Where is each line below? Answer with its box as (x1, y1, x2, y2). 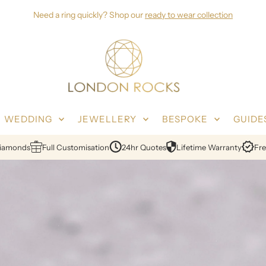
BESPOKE (161, 113, 208, 125)
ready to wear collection (144, 9, 233, 20)
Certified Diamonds (115, 142, 185, 153)
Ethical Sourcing (46, 142, 105, 153)
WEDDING (4, 113, 52, 125)
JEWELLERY (77, 113, 137, 125)
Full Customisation (197, 142, 264, 153)
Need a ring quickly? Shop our (33, 9, 145, 20)
